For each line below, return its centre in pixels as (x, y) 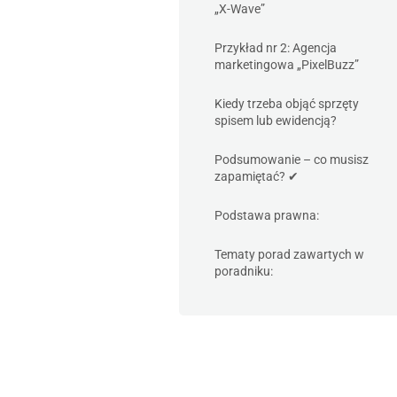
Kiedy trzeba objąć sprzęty (287, 104)
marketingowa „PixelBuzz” (287, 65)
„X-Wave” (240, 9)
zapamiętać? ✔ (257, 176)
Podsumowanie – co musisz (292, 160)
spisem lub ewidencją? (276, 121)
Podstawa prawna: (267, 215)
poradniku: (244, 271)
